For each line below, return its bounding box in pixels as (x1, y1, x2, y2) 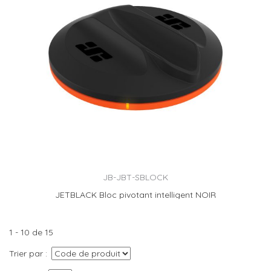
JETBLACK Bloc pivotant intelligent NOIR (55, 189, 216, 201)
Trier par (9, 248, 43, 260)
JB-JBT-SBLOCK (103, 172, 168, 183)
